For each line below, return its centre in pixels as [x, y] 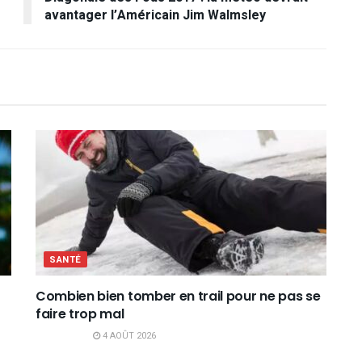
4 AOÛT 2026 [128, 335]
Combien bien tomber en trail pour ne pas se [178, 296]
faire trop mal [80, 314]
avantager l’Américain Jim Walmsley [155, 15]
